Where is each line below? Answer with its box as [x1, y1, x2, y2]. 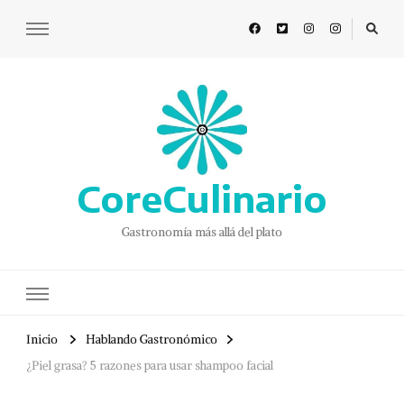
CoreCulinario [77, 176, 327, 222]
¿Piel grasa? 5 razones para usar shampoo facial [26, 358, 273, 374]
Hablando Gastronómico [86, 332, 217, 348]
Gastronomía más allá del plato [122, 225, 282, 241]
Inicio [26, 332, 58, 348]
